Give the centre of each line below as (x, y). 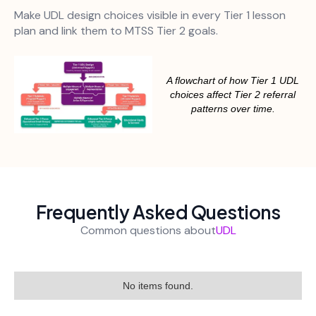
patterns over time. (233, 109)
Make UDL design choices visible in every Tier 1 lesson (150, 16)
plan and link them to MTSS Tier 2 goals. (116, 31)
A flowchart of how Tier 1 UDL (233, 81)
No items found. (158, 285)
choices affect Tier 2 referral (233, 95)
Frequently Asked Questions (158, 212)
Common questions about (148, 230)
